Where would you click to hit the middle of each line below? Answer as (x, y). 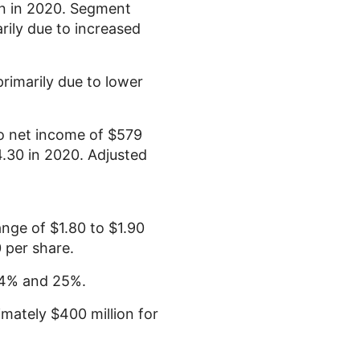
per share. (38, 248)
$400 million (92, 314)
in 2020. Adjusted (86, 155)
